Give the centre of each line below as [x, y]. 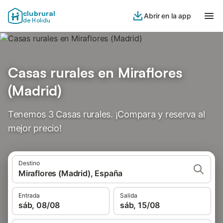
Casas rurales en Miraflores [95, 72]
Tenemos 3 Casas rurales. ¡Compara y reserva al [107, 114]
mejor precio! [35, 128]
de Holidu [37, 20]
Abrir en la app [167, 16]
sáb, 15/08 [140, 205]
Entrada [29, 195]
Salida [129, 195]
